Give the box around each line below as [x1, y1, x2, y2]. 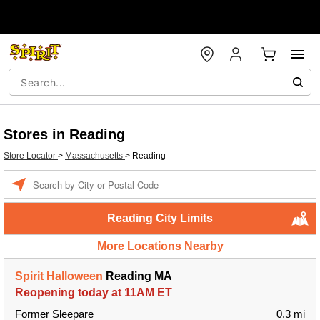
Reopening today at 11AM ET [15, 286, 172, 299]
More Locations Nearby [96, 240, 224, 252]
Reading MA [103, 270, 172, 282]
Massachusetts [65, 151, 125, 161]
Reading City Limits [107, 212, 213, 224]
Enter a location [32, 172, 93, 182]
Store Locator [4, 151, 58, 161]
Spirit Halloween [15, 270, 103, 282]
